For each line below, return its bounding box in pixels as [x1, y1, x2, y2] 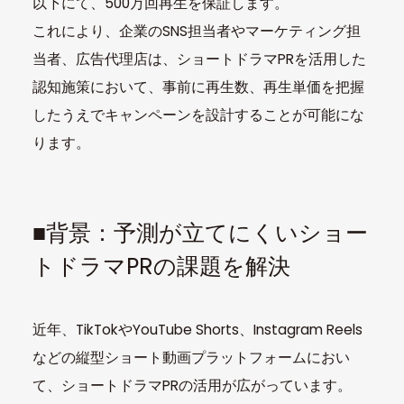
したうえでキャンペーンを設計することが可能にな [32, 105, 364, 124]
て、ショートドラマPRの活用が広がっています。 [32, 376, 352, 396]
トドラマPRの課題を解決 [32, 251, 290, 283]
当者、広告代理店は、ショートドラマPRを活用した [32, 49, 366, 69]
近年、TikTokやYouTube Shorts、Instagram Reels [32, 320, 363, 340]
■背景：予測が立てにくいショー [32, 217, 368, 250]
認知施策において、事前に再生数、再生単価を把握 [32, 77, 364, 96]
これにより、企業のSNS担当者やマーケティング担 [32, 21, 361, 41]
